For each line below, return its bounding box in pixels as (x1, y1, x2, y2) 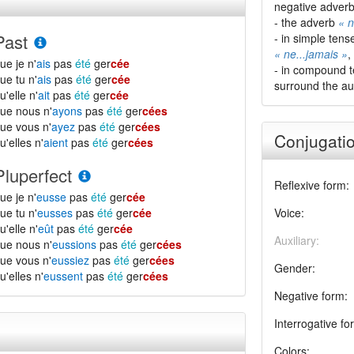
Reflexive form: (273, 177, 349, 193)
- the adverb (273, 14, 338, 30)
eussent (43, 268, 84, 284)
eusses (37, 205, 73, 220)
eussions (52, 236, 97, 252)
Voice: (273, 205, 304, 220)
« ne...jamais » (273, 46, 348, 62)
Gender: (273, 260, 315, 276)
